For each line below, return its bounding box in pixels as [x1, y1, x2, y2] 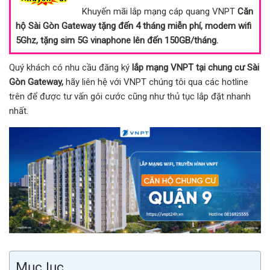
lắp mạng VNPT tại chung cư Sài [132, 61, 259, 73]
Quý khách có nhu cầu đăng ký [9, 61, 132, 73]
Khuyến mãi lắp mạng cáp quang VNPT [82, 5, 237, 17]
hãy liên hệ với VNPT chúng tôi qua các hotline [63, 76, 248, 87]
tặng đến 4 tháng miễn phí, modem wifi [98, 20, 251, 31]
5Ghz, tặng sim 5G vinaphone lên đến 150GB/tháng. [16, 34, 218, 46]
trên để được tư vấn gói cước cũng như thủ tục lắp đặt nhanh [9, 90, 251, 102]
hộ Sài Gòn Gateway [16, 20, 98, 31]
